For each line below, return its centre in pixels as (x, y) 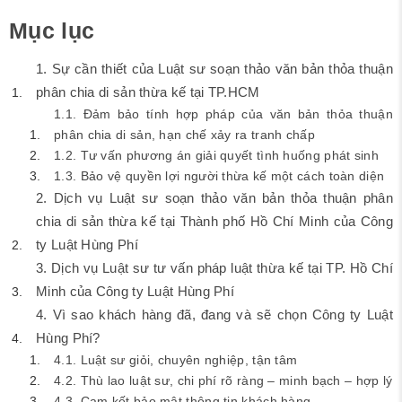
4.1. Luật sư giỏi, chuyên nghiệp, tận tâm (176, 360)
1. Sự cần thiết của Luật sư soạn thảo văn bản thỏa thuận (214, 69)
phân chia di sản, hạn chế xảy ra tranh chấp (184, 135)
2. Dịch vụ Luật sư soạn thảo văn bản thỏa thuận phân (214, 198)
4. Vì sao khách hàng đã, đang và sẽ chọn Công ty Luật (214, 315)
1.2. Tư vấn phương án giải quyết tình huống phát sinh (216, 155)
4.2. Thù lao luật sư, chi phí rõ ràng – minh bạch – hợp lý (223, 380)
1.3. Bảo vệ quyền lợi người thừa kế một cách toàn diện (219, 176)
